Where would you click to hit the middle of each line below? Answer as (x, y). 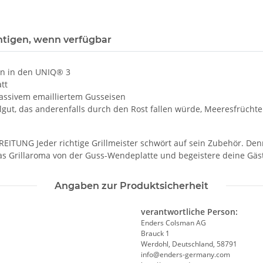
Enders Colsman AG (173, 223)
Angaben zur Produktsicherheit (131, 186)
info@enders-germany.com (186, 255)
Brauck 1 (155, 234)
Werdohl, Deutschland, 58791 (189, 244)
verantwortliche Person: (189, 212)
